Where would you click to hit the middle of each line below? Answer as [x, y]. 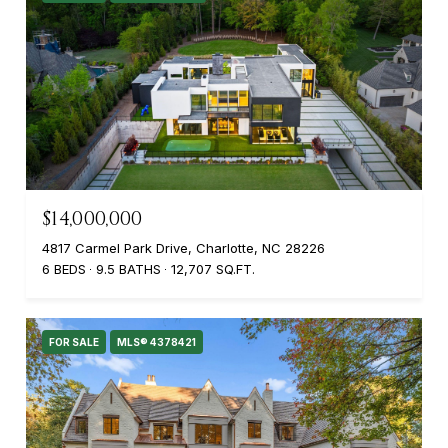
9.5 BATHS [128, 268]
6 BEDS [64, 268]
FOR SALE [74, 341]
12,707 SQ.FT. [213, 268]
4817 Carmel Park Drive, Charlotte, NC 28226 [183, 247]
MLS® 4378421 [156, 341]
